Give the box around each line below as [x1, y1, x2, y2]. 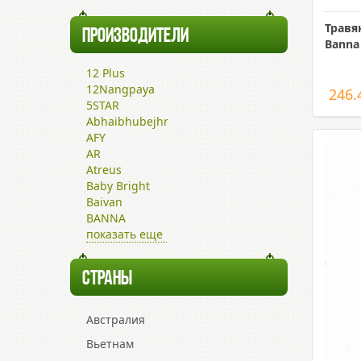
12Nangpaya [86, 81, 155, 97]
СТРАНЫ [82, 268, 132, 290]
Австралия [86, 312, 145, 327]
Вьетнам [86, 336, 134, 351]
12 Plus [86, 65, 125, 81]
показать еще [86, 226, 163, 242]
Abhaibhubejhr [86, 114, 168, 129]
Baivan [86, 194, 122, 210]
